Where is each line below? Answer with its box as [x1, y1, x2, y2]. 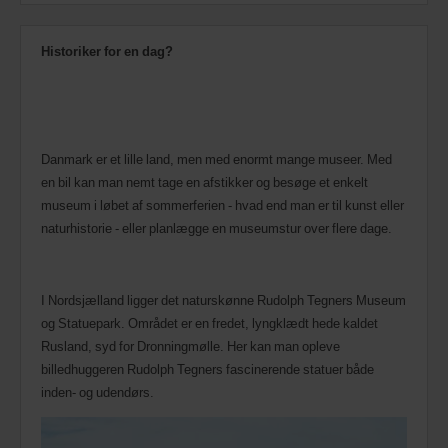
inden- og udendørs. [41, 383, 154, 402]
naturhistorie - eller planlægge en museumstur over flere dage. [41, 219, 392, 238]
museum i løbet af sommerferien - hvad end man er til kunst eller [41, 196, 404, 215]
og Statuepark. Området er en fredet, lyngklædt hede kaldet [41, 314, 378, 333]
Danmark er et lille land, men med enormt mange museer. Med [41, 150, 392, 169]
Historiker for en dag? [41, 42, 173, 61]
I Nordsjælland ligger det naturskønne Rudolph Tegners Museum [41, 291, 406, 310]
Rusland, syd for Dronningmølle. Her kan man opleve [41, 337, 340, 356]
